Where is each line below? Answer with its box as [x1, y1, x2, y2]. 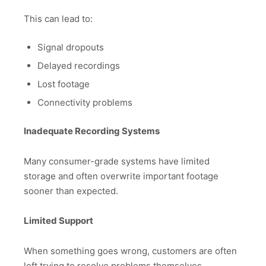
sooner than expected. [24, 185, 118, 197]
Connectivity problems [37, 97, 132, 108]
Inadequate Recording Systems [24, 125, 160, 137]
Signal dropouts [37, 42, 104, 53]
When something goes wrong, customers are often [24, 245, 237, 256]
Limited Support [24, 215, 93, 227]
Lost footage [37, 78, 90, 90]
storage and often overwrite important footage [24, 170, 218, 182]
